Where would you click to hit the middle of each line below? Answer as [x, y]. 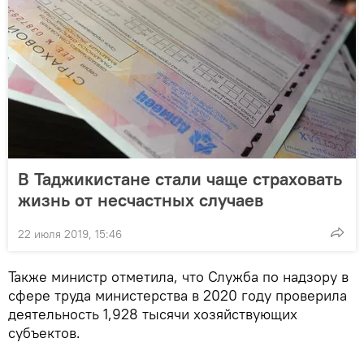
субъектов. [44, 332]
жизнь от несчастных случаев [141, 199]
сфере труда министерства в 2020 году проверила [178, 295]
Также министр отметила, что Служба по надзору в [178, 276]
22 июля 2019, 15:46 [70, 234]
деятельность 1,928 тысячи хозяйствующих [153, 314]
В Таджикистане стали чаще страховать [180, 178]
